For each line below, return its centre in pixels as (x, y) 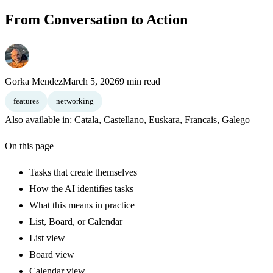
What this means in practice (82, 205)
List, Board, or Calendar (76, 221)
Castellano (124, 119)
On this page (29, 146)
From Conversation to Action (96, 19)
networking (75, 101)
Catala (87, 119)
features (26, 101)
